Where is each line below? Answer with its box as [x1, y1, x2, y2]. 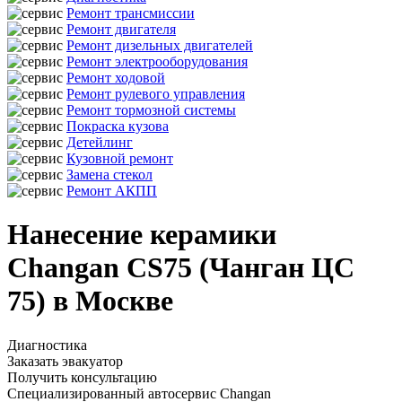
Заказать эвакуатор [7, 353, 123, 369]
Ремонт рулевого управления [66, 86, 245, 101]
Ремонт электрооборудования [66, 54, 248, 69]
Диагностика [7, 336, 87, 353]
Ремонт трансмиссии [66, 5, 195, 21]
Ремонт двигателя [66, 22, 176, 37]
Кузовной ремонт [66, 151, 173, 166]
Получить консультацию [7, 369, 157, 385]
